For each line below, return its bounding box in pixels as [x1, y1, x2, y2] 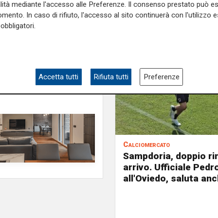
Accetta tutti [38, 73, 79, 81]
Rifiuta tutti [93, 73, 128, 81]
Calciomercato [123, 140, 170, 149]
